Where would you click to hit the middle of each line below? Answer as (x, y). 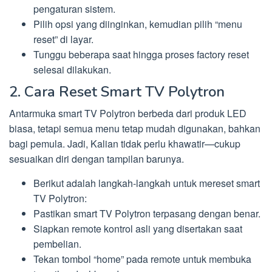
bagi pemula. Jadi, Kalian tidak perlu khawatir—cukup (125, 144)
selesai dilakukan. (72, 69)
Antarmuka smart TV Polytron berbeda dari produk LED (128, 114)
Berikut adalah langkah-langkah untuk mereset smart (147, 183)
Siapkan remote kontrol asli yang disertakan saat (138, 229)
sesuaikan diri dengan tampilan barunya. (97, 159)
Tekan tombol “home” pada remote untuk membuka (142, 259)
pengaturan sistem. (74, 8)
